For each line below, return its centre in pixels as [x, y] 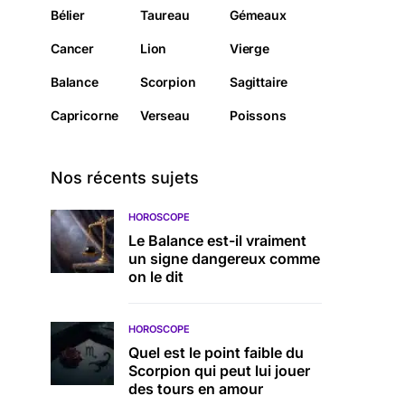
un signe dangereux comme [224, 259]
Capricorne [85, 115]
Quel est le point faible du [216, 353]
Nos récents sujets [125, 178]
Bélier [68, 15]
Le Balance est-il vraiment [217, 240]
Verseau [165, 115]
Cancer [72, 48]
